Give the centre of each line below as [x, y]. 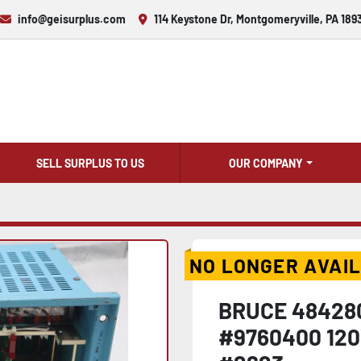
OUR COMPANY [266, 163]
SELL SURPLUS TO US [90, 163]
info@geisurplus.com [72, 19]
